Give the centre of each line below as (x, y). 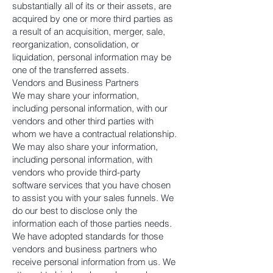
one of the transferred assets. (71, 70)
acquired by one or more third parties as (93, 19)
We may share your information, (76, 95)
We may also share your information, (85, 147)
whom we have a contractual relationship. (94, 134)
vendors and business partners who (84, 249)
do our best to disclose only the (75, 211)
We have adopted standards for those (88, 236)
